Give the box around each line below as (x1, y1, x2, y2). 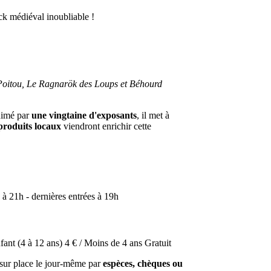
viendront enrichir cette (61, 121, 151, 132)
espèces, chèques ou (100, 258, 183, 269)
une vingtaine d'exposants (31, 110, 137, 121)
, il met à (137, 110, 169, 121)
